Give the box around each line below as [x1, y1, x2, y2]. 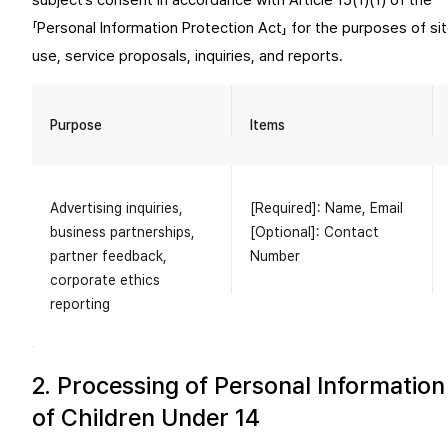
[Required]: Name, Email [250, 200, 404, 216]
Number [250, 248, 301, 264]
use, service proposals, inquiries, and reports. [32, 47, 343, 65]
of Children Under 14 [32, 403, 260, 432]
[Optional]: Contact [250, 224, 380, 240]
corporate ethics [50, 272, 160, 288]
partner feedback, [50, 248, 167, 264]
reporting [50, 296, 110, 312]
